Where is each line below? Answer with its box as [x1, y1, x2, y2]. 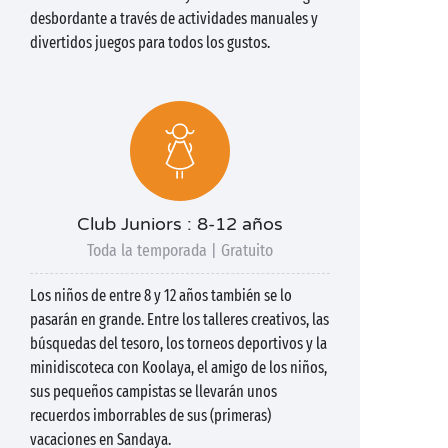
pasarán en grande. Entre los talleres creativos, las [30, 310, 329, 329]
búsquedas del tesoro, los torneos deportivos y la [30, 334, 327, 353]
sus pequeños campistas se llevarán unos [30, 382, 277, 401]
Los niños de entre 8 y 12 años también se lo [30, 286, 292, 305]
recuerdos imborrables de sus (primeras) [30, 406, 271, 425]
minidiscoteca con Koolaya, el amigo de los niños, [30, 358, 327, 377]
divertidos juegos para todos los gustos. [30, 33, 270, 52]
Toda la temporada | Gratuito [87, 240, 273, 261]
